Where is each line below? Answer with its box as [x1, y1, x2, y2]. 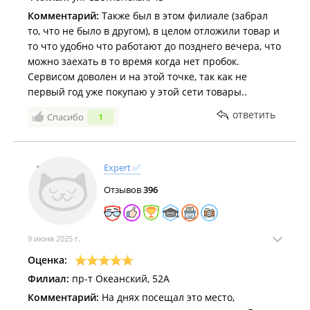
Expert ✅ [104, 161, 140, 174]
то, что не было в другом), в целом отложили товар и [28, 24, 280, 37]
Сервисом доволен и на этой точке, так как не [28, 70, 247, 83]
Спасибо [47, 111, 84, 123]
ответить [232, 108, 275, 121]
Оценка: [28, 253, 67, 266]
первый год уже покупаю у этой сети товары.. [28, 85, 247, 98]
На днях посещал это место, [99, 291, 235, 304]
